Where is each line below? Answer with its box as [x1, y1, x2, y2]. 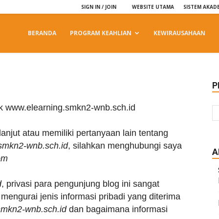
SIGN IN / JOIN [81, 3, 116, 10]
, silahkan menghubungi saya [68, 141, 182, 151]
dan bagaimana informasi [66, 204, 168, 214]
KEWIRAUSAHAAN [153, 29, 205, 37]
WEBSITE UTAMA [132, 3, 174, 10]
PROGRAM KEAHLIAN [70, 29, 131, 37]
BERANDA [28, 29, 56, 37]
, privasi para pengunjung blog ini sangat [1, 179, 159, 189]
